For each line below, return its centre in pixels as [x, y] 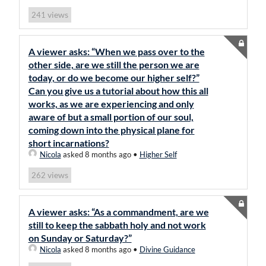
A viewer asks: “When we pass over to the [116, 51]
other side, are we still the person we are [114, 64]
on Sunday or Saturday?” [80, 238]
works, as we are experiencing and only [111, 104]
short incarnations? [69, 143]
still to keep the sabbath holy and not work [117, 225]
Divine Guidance [167, 249]
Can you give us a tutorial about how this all [118, 91]
